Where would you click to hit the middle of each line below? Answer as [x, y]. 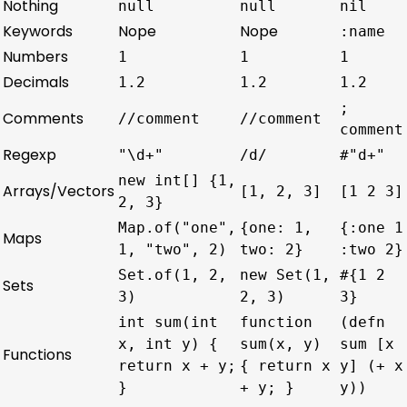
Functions [37, 354]
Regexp [30, 154]
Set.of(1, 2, [173, 274]
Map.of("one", [177, 227]
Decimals [36, 82]
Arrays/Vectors [59, 191]
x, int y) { [168, 343]
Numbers [35, 56]
